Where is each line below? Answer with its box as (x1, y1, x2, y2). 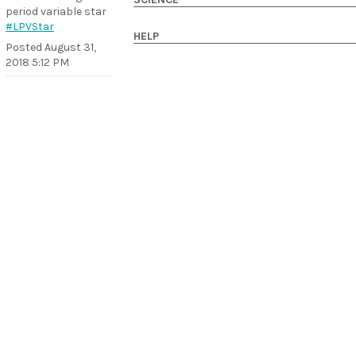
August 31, (44, 41, 96, 54)
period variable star (6, 5, 106, 18)
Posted (6, 41, 44, 54)
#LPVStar (6, 20, 54, 33)
